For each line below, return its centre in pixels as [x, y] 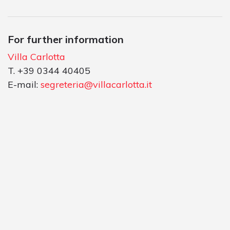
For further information [66, 39]
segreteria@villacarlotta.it [96, 84]
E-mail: [24, 84]
